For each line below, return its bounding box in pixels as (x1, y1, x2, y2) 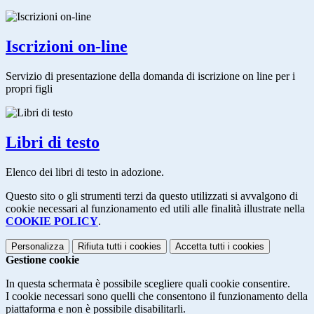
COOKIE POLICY (6, 214, 98, 227)
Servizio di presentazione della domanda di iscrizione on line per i (6, 69, 295, 82)
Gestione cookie (6, 253, 79, 266)
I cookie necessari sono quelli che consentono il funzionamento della (6, 289, 308, 302)
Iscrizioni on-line (6, 36, 128, 55)
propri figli (6, 82, 53, 95)
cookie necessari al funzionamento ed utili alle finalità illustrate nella (6, 202, 305, 214)
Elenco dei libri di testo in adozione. (6, 165, 164, 178)
